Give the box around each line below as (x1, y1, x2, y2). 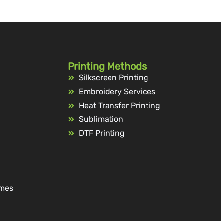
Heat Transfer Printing (78, 101, 160, 110)
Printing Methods (68, 60, 147, 73)
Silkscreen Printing (78, 73, 148, 83)
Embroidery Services (78, 87, 155, 97)
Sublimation (78, 114, 123, 124)
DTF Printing (78, 128, 125, 138)
